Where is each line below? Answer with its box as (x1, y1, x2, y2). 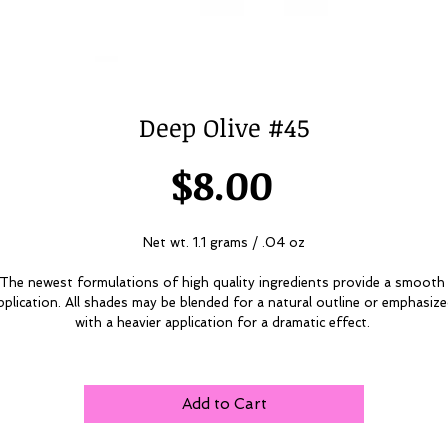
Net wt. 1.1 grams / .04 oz (143, 235, 305, 250)
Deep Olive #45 (138, 110, 310, 144)
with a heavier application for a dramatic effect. (74, 315, 374, 330)
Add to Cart (181, 395, 267, 413)
